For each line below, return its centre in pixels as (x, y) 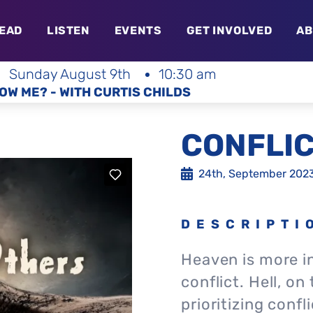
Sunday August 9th (70, 74)
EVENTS (138, 30)
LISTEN (68, 30)
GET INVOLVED (229, 30)
